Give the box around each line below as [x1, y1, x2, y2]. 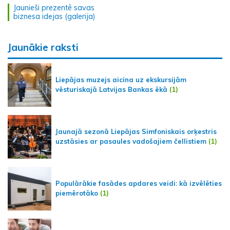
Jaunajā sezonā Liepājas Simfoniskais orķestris [55, 127, 217, 136]
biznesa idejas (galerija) [13, 11, 95, 21]
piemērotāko [55, 189, 98, 198]
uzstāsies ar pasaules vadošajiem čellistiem [55, 137, 206, 146]
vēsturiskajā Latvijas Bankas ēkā [55, 85, 167, 94]
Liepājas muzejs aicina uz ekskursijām [55, 75, 186, 84]
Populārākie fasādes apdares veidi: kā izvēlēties [55, 179, 222, 188]
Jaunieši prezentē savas [13, 3, 94, 12]
